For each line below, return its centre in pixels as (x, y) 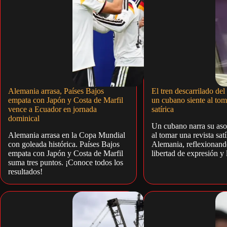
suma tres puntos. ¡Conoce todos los (66, 163)
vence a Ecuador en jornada (52, 109)
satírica (162, 109)
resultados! (25, 172)
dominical (24, 119)
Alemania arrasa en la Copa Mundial (67, 135)
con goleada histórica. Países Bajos (64, 144)
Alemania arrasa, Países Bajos (56, 91)
